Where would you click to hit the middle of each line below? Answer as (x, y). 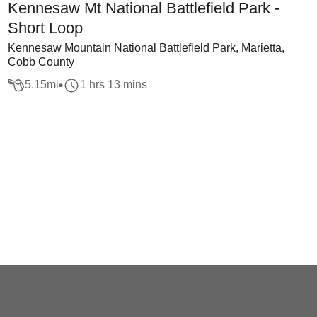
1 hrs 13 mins (113, 85)
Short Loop (45, 28)
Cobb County (41, 62)
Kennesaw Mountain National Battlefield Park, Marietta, (146, 48)
